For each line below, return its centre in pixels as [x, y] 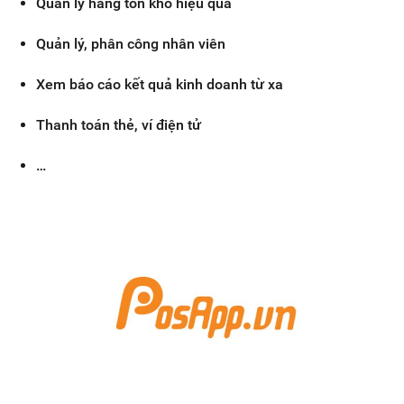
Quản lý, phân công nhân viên [131, 44]
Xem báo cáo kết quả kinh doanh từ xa [160, 85]
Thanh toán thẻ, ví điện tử [119, 125]
